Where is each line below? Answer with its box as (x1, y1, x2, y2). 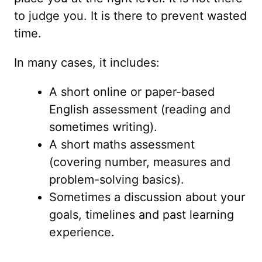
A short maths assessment (49, 137, 195, 151)
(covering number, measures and (49, 155, 230, 169)
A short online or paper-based (49, 85, 215, 99)
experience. (49, 225, 115, 239)
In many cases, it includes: (14, 56, 160, 70)
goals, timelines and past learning (49, 208, 234, 222)
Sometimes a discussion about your (49, 190, 245, 204)
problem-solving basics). (49, 173, 184, 187)
